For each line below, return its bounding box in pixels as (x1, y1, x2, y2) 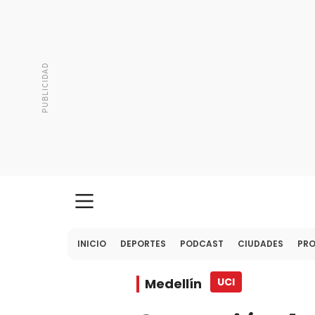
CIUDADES (238, 238, 283, 250)
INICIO (77, 238, 106, 250)
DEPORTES (120, 238, 166, 250)
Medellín (145, 275, 202, 292)
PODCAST (180, 238, 224, 250)
